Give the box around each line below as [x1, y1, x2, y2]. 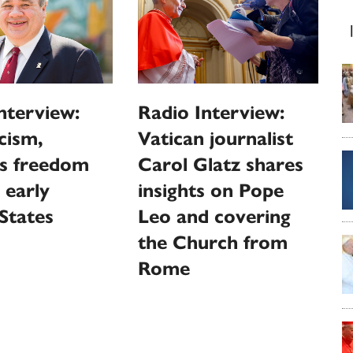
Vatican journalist [138, 127, 294, 151]
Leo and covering [138, 205, 292, 229]
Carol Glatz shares [138, 153, 304, 177]
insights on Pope [138, 179, 284, 203]
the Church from [138, 231, 288, 255]
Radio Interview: [138, 101, 285, 125]
